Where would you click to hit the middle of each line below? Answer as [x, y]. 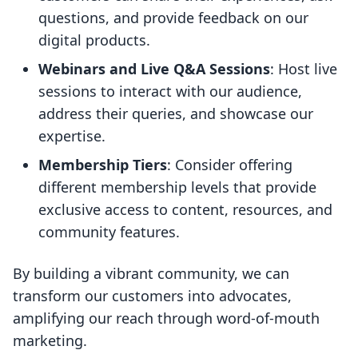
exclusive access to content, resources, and [185, 210]
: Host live [304, 69]
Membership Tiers [103, 165]
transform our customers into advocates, [152, 296]
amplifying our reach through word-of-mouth [166, 318]
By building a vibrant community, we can [151, 274]
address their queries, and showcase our [176, 114]
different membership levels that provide [177, 187]
